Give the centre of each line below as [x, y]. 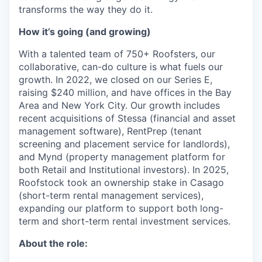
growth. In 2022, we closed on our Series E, [116, 80]
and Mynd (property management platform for [122, 157]
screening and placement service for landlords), [124, 144]
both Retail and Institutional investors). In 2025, [124, 170]
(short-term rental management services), [111, 195]
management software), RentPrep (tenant [110, 131]
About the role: [53, 243]
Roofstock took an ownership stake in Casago [121, 182]
